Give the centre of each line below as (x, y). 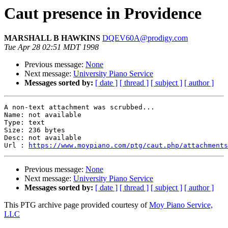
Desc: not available (43, 138)
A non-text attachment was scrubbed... (79, 107)
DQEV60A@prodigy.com (145, 38)
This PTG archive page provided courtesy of (77, 205)
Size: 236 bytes (35, 130)
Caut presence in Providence (103, 13)
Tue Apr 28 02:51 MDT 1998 (51, 47)
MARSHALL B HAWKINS (53, 38)
